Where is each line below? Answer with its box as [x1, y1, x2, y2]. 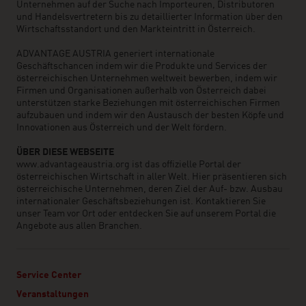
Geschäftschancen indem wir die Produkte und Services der [16, 61, 267, 71]
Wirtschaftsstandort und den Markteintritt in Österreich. [16, 25, 255, 34]
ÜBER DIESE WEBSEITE [16, 148, 114, 157]
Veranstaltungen [16, 290, 89, 299]
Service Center [16, 270, 81, 280]
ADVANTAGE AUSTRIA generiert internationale [16, 49, 214, 59]
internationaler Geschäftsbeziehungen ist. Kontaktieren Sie [16, 197, 266, 206]
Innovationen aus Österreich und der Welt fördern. [16, 123, 227, 133]
